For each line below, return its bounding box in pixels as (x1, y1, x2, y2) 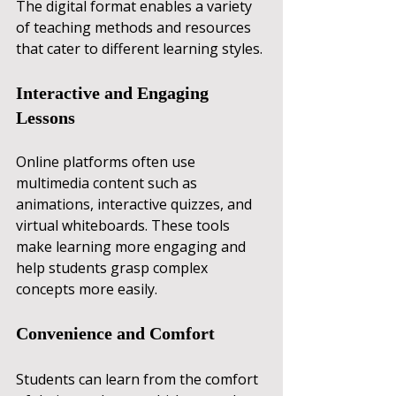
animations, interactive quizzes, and (16, 194, 255, 214)
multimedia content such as (16, 172, 201, 193)
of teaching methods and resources (16, 17, 255, 37)
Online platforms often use (16, 151, 199, 171)
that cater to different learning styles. (16, 38, 263, 58)
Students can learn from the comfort (16, 369, 262, 389)
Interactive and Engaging (16, 82, 213, 103)
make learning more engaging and (16, 236, 249, 256)
